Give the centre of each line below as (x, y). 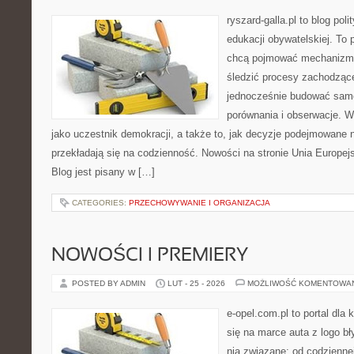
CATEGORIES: (100, 203)
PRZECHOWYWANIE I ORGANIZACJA (200, 203)
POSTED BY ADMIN (110, 283)
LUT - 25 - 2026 (196, 283)
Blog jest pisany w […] (103, 172)
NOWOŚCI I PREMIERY (150, 256)
